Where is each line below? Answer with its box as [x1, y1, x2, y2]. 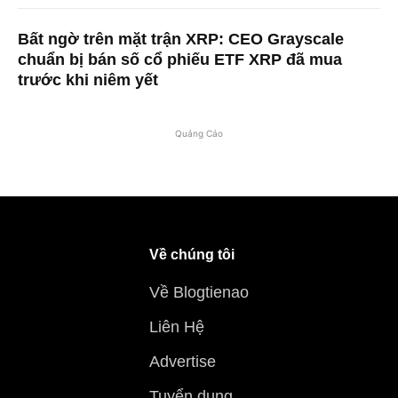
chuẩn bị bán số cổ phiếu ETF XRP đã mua [18, 50, 342, 68]
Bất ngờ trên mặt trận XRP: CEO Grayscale [18, 29, 344, 48]
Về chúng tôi [149, 246, 235, 262]
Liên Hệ [149, 317, 204, 336]
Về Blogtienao [149, 283, 249, 301]
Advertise [149, 352, 216, 370]
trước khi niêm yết [18, 70, 158, 89]
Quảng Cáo [175, 127, 223, 139]
